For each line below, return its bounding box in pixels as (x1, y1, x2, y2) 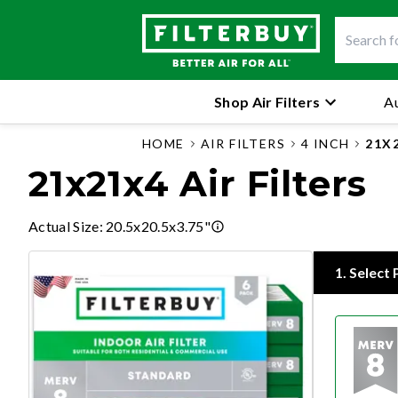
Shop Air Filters (214, 92, 321, 110)
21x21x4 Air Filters (28, 162, 368, 205)
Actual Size (28, 218, 99, 235)
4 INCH (301, 136, 350, 151)
